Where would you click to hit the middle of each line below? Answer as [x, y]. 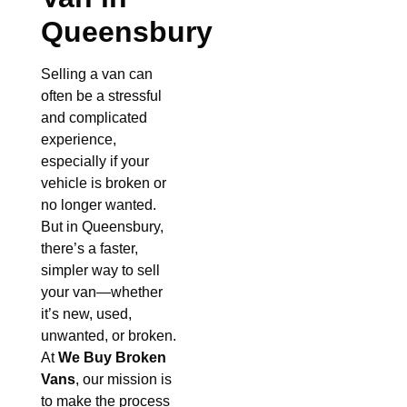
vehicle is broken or [104, 184]
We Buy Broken [112, 358]
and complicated [94, 118]
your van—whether [102, 293]
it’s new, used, [86, 314]
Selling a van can [97, 74]
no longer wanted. [99, 205]
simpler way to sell [100, 271]
